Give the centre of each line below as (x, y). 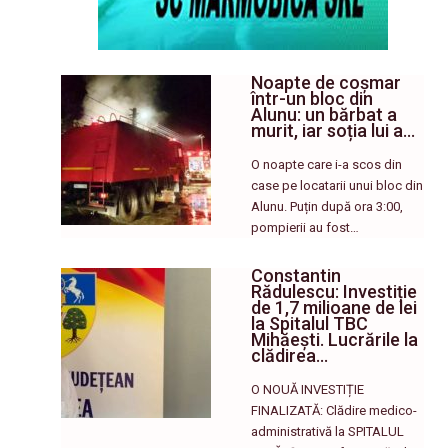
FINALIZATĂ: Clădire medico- (334, 410)
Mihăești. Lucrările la (335, 339)
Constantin (296, 275)
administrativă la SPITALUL (328, 431)
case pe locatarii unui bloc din (337, 185)
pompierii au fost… (305, 227)
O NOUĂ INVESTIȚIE (308, 389)
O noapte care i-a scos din (327, 164)
